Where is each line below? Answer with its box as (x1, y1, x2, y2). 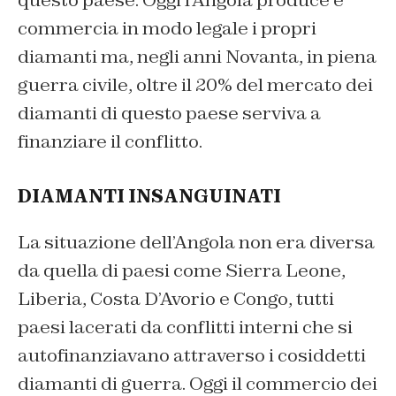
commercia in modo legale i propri (18, 16, 316, 40)
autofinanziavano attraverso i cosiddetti (18, 343, 366, 367)
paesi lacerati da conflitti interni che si (18, 315, 353, 339)
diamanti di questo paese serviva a (18, 101, 321, 125)
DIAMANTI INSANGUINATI (18, 184, 281, 208)
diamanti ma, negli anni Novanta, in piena (18, 44, 377, 68)
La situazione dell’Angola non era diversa (18, 230, 375, 254)
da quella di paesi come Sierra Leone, (18, 258, 346, 282)
